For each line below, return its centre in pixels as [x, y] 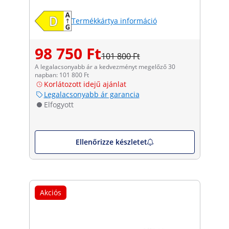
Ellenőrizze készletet [111, 142]
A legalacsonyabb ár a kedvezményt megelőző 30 [105, 66]
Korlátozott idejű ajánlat [85, 84]
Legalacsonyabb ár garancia [91, 94]
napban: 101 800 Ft [62, 75]
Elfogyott [59, 104]
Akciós [50, 192]
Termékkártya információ [114, 20]
